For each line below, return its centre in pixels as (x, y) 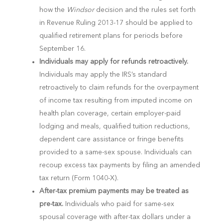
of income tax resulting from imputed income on (115, 100)
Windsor (80, 10)
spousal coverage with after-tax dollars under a (115, 217)
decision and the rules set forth (145, 10)
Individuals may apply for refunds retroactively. (113, 61)
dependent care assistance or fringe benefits (111, 139)
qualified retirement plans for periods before (111, 36)
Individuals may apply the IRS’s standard (103, 74)
